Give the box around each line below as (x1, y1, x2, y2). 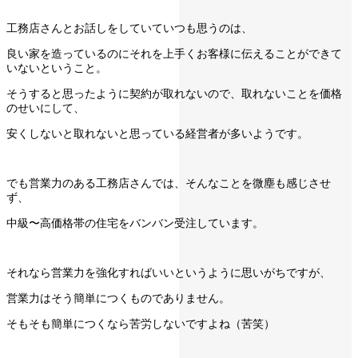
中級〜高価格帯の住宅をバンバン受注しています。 (6, 217, 264, 230)
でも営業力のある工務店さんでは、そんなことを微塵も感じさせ (6, 177, 331, 190)
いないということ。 (6, 62, 107, 75)
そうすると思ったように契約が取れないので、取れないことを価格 (6, 87, 342, 101)
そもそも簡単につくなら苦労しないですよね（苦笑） (6, 317, 275, 331)
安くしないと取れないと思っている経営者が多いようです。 (6, 127, 308, 141)
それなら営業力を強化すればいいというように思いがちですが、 (6, 266, 331, 280)
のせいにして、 (6, 101, 85, 115)
